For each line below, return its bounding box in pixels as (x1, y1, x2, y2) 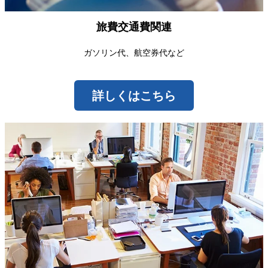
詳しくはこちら (92, 89, 176, 102)
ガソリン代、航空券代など (84, 46, 184, 58)
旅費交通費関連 (96, 19, 172, 34)
